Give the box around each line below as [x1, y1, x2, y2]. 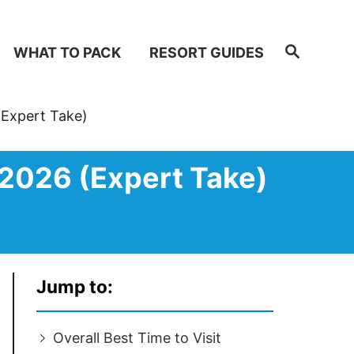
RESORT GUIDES [149, 43, 264, 61]
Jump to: [36, 276, 113, 297]
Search [282, 40, 314, 53]
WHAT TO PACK [13, 43, 121, 61]
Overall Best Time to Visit [52, 330, 221, 346]
